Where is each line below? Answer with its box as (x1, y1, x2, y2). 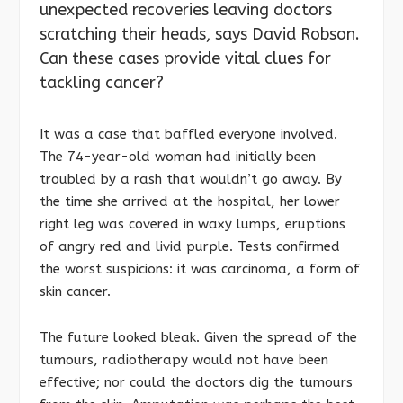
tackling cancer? (40, 73, 164, 94)
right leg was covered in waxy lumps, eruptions (40, 216, 345, 233)
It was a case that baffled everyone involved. (40, 126, 337, 143)
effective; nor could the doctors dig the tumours (40, 373, 353, 390)
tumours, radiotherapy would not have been (40, 351, 328, 368)
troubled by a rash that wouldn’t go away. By (40, 171, 342, 188)
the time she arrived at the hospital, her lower (40, 193, 340, 210)
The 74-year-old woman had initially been (40, 148, 316, 166)
